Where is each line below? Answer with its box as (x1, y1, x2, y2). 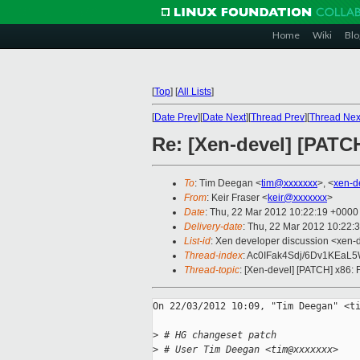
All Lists (178, 86, 211, 97)
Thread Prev (251, 112, 305, 123)
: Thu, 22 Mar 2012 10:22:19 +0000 (205, 207, 358, 219)
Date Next (202, 112, 246, 123)
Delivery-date (184, 221, 243, 233)
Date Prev (154, 112, 198, 123)
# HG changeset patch (158, 329, 276, 342)
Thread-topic (184, 264, 239, 276)
